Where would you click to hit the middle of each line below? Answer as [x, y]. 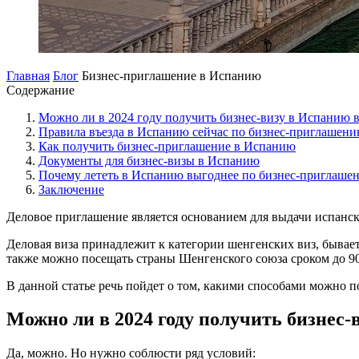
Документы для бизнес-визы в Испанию [149, 160]
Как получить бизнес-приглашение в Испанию [167, 146]
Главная [28, 75]
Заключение [71, 189]
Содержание [40, 90]
